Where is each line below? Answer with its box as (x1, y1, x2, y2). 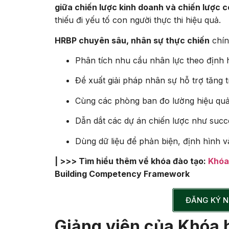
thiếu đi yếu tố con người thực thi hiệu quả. (55, 15, 221, 26)
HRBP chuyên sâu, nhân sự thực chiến (55, 35, 210, 45)
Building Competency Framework (55, 169, 190, 179)
